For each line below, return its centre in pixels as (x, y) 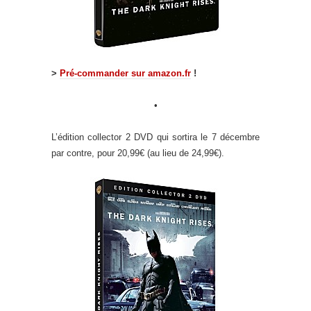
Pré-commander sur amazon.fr (125, 73)
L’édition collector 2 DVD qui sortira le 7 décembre (155, 137)
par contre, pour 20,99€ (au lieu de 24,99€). (138, 153)
